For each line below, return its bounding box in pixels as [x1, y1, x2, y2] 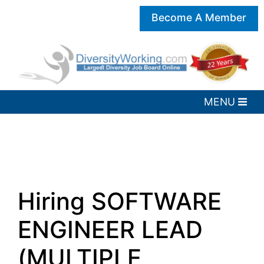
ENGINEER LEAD [18, 215, 203, 245]
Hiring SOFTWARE [18, 187, 222, 216]
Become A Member [151, 11, 246, 24]
